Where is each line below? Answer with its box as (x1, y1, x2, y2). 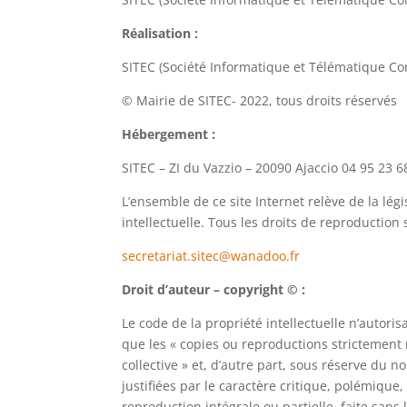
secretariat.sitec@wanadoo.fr (122, 247, 301, 265)
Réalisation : (122, 25, 199, 43)
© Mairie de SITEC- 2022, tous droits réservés (122, 92, 398, 110)
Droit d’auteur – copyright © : (122, 281, 306, 299)
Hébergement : (122, 125, 216, 144)
